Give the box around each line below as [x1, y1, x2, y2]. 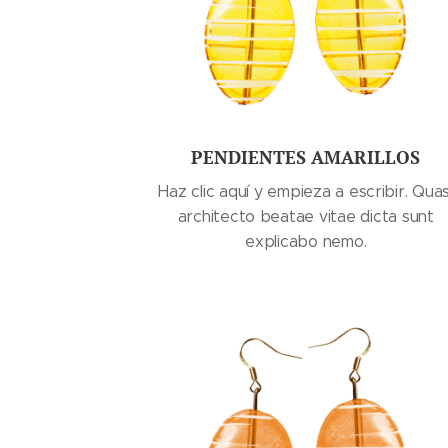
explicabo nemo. [245, 232, 367, 251]
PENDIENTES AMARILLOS [191, 145, 421, 169]
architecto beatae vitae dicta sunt [177, 207, 434, 226]
